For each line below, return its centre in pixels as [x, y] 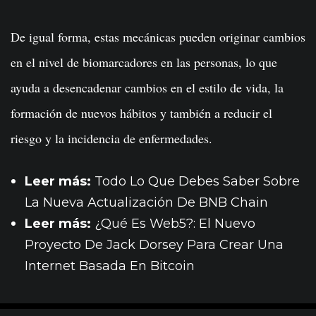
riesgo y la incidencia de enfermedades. [111, 138]
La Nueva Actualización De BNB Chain [146, 202]
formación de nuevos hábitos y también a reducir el [141, 113]
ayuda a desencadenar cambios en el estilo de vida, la [147, 87]
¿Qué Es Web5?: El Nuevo [175, 224]
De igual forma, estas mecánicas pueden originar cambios [158, 37]
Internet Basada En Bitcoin [110, 266]
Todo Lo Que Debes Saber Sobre [197, 181]
